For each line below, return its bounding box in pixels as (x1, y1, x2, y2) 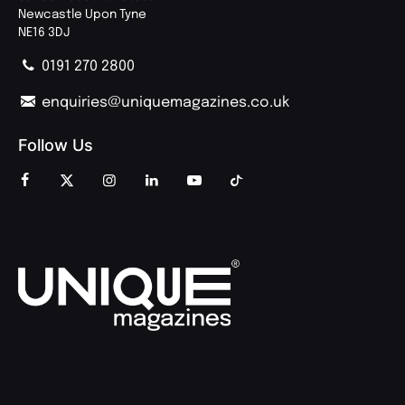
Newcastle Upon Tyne (18, 7, 146, 21)
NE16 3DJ (18, 25, 70, 39)
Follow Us (18, 135, 93, 155)
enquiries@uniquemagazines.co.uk (38, 94, 290, 110)
